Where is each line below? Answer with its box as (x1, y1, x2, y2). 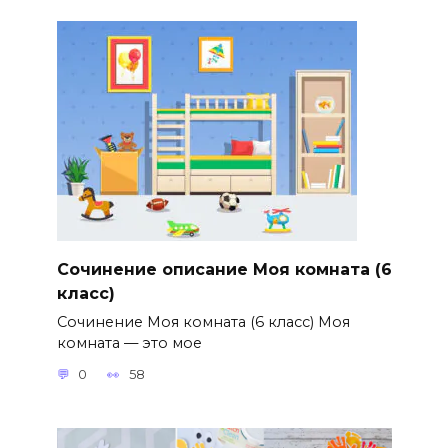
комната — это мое (56, 333, 202, 352)
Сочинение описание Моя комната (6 (56, 259, 392, 279)
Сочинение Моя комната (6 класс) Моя (56, 312, 350, 331)
